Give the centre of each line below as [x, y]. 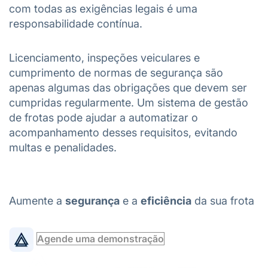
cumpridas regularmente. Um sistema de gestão [129, 103]
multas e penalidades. [63, 147]
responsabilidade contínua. [77, 24]
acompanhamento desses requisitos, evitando [123, 133]
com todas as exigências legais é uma [103, 9]
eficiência [166, 201]
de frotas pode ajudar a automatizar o [103, 118]
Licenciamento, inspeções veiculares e [104, 58]
